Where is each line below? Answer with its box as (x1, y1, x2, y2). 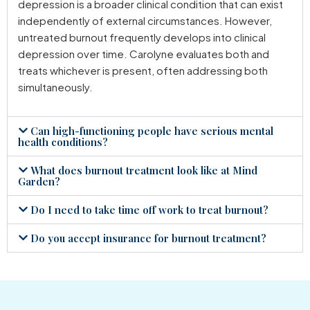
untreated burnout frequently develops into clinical (18, 30, 266, 44)
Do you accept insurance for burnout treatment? (30, 230, 266, 245)
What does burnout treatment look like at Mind (30, 163, 257, 177)
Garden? (18, 174, 60, 188)
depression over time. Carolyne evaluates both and (18, 47, 269, 60)
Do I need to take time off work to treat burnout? (30, 202, 268, 217)
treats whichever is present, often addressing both (18, 64, 268, 77)
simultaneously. (18, 80, 93, 93)
